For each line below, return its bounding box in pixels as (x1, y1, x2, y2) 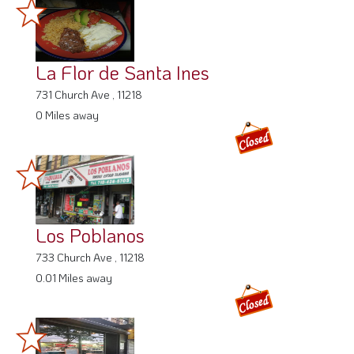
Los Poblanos (36, 222, 145, 247)
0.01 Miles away (36, 269, 112, 285)
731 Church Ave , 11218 (36, 86, 142, 102)
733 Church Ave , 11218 (36, 249, 145, 265)
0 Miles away (36, 107, 99, 122)
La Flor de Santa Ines (36, 59, 209, 85)
